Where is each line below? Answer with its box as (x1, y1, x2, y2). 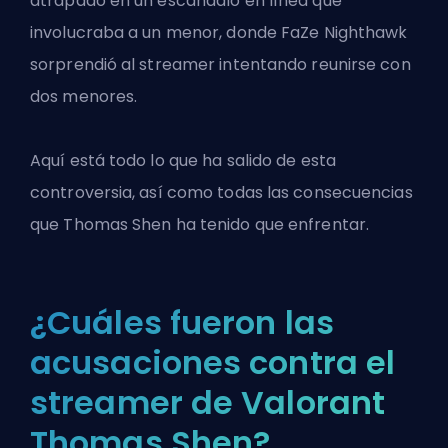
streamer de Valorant (30, 380, 386, 426)
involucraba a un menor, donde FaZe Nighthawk (30, 21, 408, 45)
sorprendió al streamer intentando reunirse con (30, 53, 411, 77)
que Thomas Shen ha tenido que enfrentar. (30, 213, 370, 237)
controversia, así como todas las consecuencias (30, 181, 413, 205)
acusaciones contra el (30, 340, 396, 386)
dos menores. (30, 85, 138, 109)
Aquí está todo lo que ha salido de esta (30, 149, 336, 173)
